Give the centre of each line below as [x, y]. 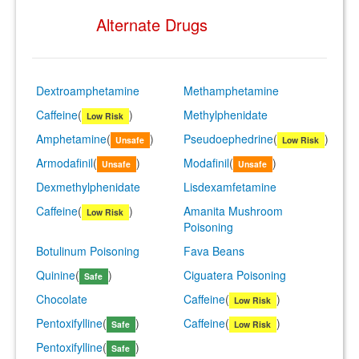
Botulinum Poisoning [88, 251]
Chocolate [62, 299]
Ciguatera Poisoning [235, 275]
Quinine [56, 275]
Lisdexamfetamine [230, 187]
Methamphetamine [231, 91]
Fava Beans [214, 251]
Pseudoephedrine [228, 139]
